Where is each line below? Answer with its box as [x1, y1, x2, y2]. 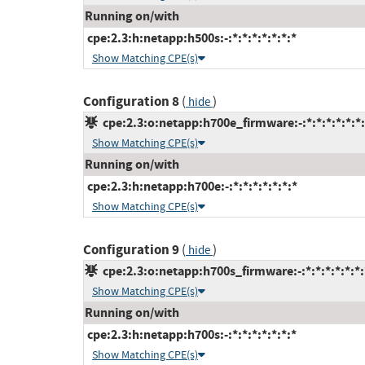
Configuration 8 [83, 92, 179, 112]
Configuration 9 [83, 240, 179, 260]
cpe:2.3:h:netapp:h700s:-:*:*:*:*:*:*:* [85, 326, 297, 344]
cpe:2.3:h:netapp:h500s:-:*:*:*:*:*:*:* [85, 29, 297, 47]
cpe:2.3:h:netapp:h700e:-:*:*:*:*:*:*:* [85, 178, 297, 196]
